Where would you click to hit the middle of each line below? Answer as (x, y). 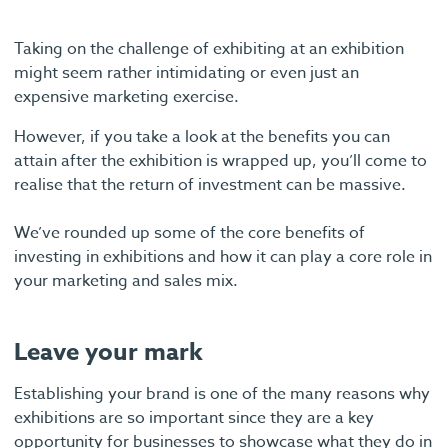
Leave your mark (108, 352)
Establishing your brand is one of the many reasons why (222, 393)
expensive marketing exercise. (126, 96)
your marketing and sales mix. (126, 280)
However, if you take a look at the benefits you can (202, 136)
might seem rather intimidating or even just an (186, 72)
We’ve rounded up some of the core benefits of (189, 232)
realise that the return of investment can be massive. (210, 184)
